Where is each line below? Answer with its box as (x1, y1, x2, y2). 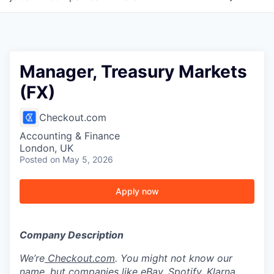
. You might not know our (115, 252, 232, 264)
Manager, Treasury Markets (20, 61, 247, 82)
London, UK (20, 142, 73, 154)
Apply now (115, 186, 159, 196)
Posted (20, 154, 48, 165)
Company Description (20, 229, 124, 241)
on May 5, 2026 (50, 154, 113, 165)
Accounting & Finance (20, 130, 120, 142)
